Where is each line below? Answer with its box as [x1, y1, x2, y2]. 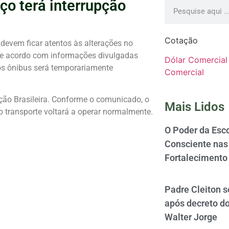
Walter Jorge [164, 212, 217, 223]
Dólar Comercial [164, 55, 227, 65]
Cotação [164, 35, 198, 46]
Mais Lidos [164, 100, 224, 114]
